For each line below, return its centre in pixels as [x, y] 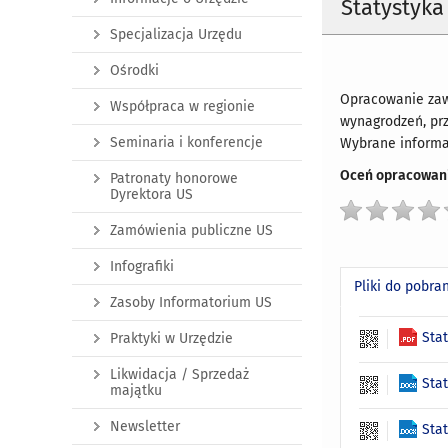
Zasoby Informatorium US [191, 302]
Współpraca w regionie [182, 106]
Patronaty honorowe [174, 178]
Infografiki [142, 266]
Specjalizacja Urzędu [176, 34]
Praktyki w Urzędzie [171, 338]
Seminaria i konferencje [186, 142]
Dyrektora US [151, 194]
